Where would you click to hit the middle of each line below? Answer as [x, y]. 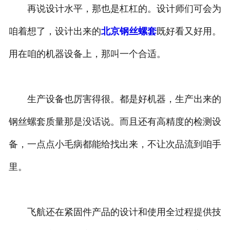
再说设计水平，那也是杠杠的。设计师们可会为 [115, 9]
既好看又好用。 [189, 32]
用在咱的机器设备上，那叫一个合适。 [87, 54]
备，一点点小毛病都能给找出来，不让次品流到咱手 [115, 145]
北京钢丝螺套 [129, 32]
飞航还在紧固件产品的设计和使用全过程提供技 [115, 212]
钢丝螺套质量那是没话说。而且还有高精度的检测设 [115, 122]
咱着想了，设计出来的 [55, 32]
